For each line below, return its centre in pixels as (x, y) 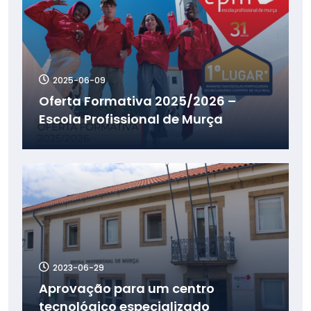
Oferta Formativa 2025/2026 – (137, 101)
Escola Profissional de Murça (131, 119)
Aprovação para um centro (127, 288)
